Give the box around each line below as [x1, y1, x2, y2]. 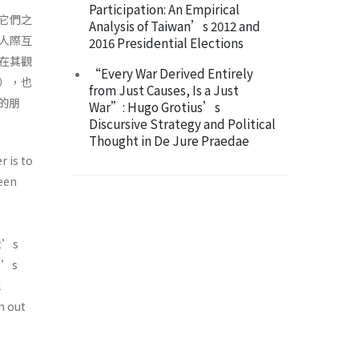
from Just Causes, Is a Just [89, 81, 239, 99]
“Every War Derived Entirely [89, 64, 253, 83]
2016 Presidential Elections [89, 34, 244, 52]
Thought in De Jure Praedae [89, 131, 249, 150]
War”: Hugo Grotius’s [89, 98, 220, 116]
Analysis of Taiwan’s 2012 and [89, 17, 260, 35]
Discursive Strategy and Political [89, 115, 276, 133]
